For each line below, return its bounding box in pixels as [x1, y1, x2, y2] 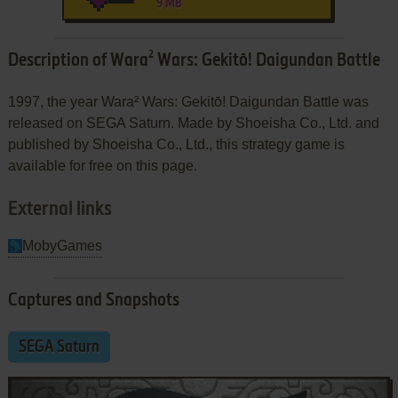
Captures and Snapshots [7, 291, 179, 310]
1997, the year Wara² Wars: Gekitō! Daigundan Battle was [7, 93, 369, 109]
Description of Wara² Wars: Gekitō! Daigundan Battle [7, 52, 380, 70]
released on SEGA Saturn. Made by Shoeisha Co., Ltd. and [7, 115, 379, 131]
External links [7, 199, 112, 219]
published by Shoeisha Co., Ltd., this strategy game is [7, 136, 345, 152]
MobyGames [21, 237, 102, 253]
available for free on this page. [7, 157, 197, 173]
